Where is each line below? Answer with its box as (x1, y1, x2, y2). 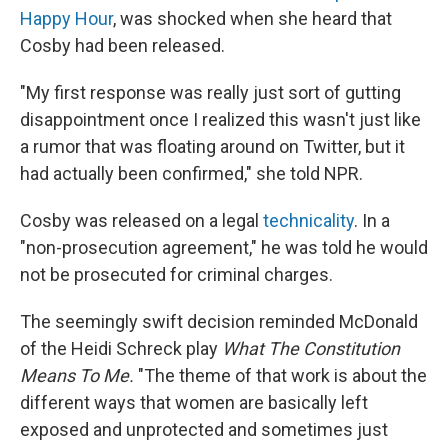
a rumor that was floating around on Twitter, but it (20, 136, 405, 157)
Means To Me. (20, 365, 134, 386)
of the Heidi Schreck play (20, 338, 222, 359)
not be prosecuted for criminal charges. (20, 264, 333, 285)
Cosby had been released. (20, 35, 225, 56)
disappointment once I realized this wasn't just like (20, 109, 421, 130)
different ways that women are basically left (20, 392, 368, 413)
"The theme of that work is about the (134, 365, 427, 386)
